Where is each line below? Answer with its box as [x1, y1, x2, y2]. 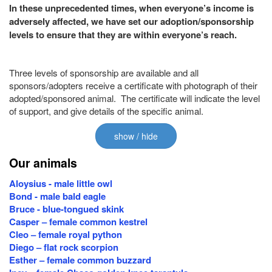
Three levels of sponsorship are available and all [9, 66, 199, 79]
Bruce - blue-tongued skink [9, 202, 124, 216]
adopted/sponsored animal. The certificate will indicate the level [9, 92, 260, 104]
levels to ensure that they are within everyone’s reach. [9, 28, 237, 41]
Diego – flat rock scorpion [9, 240, 124, 254]
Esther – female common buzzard [9, 253, 151, 267]
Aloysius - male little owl [9, 177, 112, 190]
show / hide [114, 130, 158, 142]
